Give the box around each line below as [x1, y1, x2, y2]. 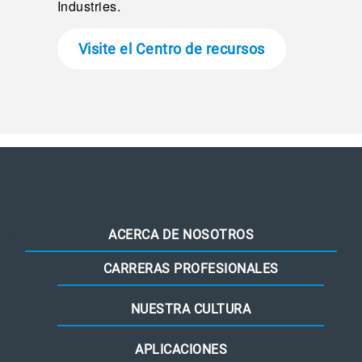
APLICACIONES [135, 342, 227, 358]
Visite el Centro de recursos [78, 40, 265, 58]
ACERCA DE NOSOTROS [108, 227, 254, 243]
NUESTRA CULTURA [130, 301, 251, 318]
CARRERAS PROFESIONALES [103, 261, 279, 277]
